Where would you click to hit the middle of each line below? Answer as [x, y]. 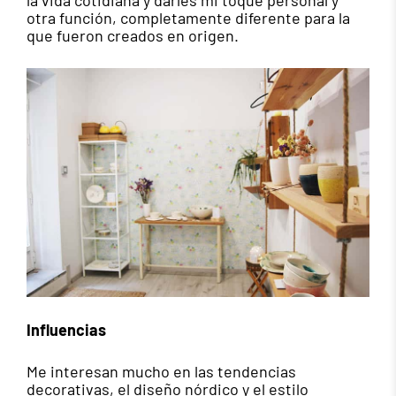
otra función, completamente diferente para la [188, 17]
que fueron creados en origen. [133, 35]
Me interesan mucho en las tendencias [161, 372]
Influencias [66, 330]
